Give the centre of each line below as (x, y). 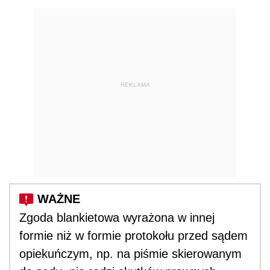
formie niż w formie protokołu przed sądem (133, 235)
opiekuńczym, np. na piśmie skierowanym (130, 253)
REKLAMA (135, 85)
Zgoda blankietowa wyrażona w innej (117, 217)
